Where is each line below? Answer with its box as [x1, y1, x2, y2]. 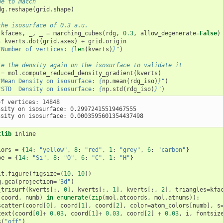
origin [106, 37, 127, 45]
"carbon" [158, 146, 186, 153]
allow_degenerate [140, 29, 197, 37]
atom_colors [151, 202, 190, 209]
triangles [175, 186, 207, 193]
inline [11, 130, 36, 137]
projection [18, 178, 54, 185]
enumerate [57, 194, 89, 201]
